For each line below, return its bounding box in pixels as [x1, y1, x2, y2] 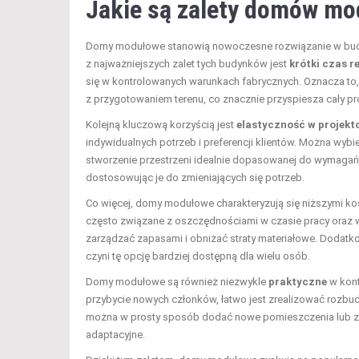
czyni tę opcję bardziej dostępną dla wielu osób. [86, 249, 310, 262]
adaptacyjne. [86, 328, 145, 341]
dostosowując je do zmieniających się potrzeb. [86, 171, 305, 184]
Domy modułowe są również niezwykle [86, 275, 268, 288]
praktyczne [268, 275, 327, 288]
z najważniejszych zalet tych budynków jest [86, 57, 289, 70]
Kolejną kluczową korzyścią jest [86, 118, 236, 131]
